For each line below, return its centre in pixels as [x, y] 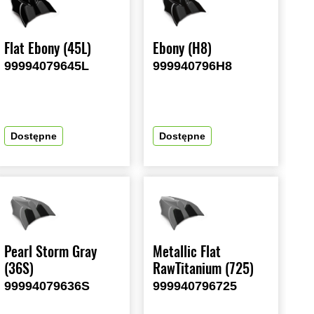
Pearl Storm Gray [51, 252]
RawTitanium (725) [204, 268]
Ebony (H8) [183, 48]
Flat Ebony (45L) [48, 48]
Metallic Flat [187, 252]
